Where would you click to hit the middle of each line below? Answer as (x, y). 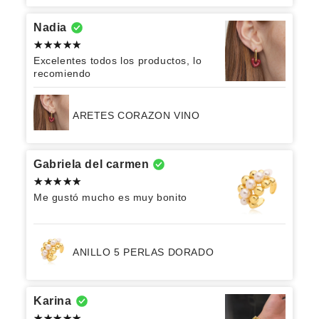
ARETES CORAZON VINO (136, 116)
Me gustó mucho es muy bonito (110, 198)
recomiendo (62, 74)
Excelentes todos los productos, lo (118, 61)
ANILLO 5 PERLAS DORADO (143, 252)
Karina (53, 301)
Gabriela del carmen (91, 164)
